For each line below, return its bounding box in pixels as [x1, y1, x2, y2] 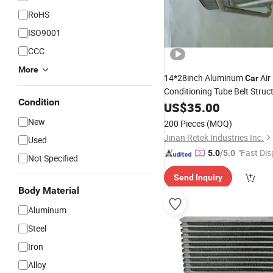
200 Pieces [164, 118, 205, 129]
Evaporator [164, 99, 207, 109]
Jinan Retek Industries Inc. [164, 132, 264, 143]
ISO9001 [28, 27, 61, 38]
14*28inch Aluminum [164, 72, 245, 83]
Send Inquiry [174, 172, 222, 182]
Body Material [18, 185, 79, 196]
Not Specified [28, 152, 78, 164]
